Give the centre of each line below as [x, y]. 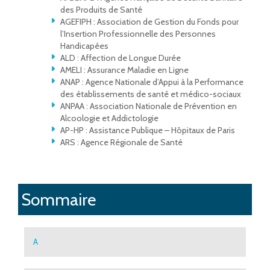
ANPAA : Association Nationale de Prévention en [149, 106]
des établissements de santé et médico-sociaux [151, 94]
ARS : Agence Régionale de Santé [121, 143]
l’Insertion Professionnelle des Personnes [138, 34]
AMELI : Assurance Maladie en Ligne [124, 70]
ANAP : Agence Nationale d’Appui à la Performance [152, 82]
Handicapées [84, 46]
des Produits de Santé [101, 10]
